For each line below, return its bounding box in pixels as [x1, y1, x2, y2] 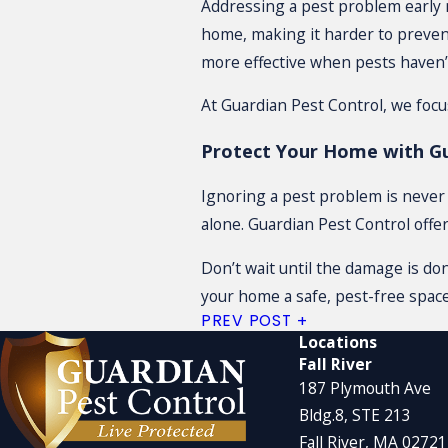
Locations [298, 331, 377, 354]
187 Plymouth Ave [298, 377, 431, 400]
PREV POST [200, 310, 292, 332]
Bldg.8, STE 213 [298, 404, 411, 427]
